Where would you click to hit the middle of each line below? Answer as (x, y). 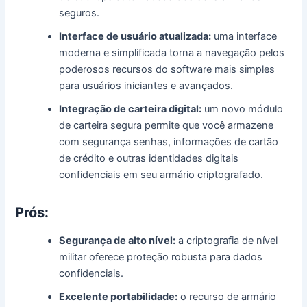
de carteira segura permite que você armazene (167, 125)
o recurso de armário (227, 296)
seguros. (79, 13)
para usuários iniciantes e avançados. (146, 85)
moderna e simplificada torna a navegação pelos (172, 52)
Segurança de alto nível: (118, 240)
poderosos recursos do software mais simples (167, 69)
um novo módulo (243, 109)
